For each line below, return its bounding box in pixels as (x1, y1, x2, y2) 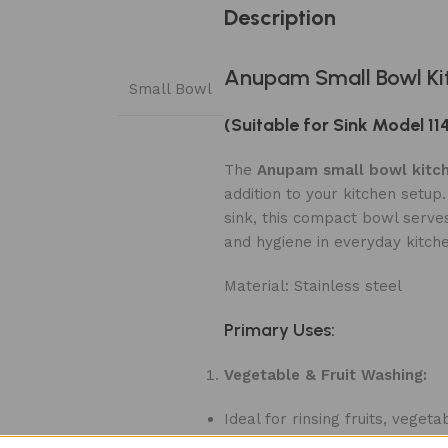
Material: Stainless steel (224, 276, 402, 295)
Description (224, 3, 336, 31)
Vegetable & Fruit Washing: (224, 365, 427, 384)
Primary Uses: (224, 318, 335, 341)
